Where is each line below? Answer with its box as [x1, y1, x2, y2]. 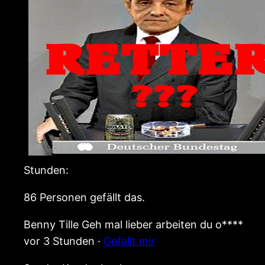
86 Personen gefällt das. [24, 191, 145, 204]
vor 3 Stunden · [24, 235, 104, 248]
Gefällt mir [104, 235, 155, 248]
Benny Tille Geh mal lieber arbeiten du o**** [24, 218, 243, 231]
